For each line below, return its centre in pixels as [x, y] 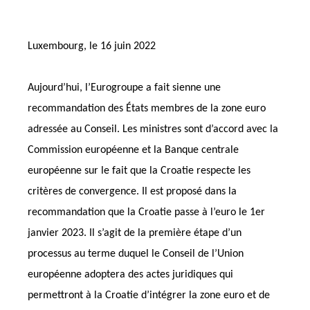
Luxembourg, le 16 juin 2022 [92, 46]
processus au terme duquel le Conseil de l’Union [136, 254]
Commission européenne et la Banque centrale [133, 150]
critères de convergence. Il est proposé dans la [132, 192]
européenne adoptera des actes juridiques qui [130, 275]
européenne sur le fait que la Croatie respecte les [139, 171]
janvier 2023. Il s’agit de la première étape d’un [135, 233]
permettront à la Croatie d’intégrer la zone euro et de [149, 295]
